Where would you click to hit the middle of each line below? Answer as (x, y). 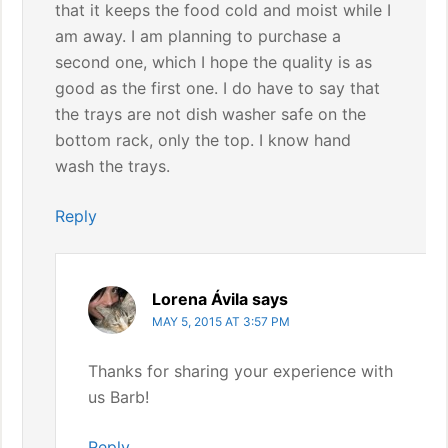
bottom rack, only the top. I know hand (203, 140)
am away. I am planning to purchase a (198, 36)
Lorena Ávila (200, 299)
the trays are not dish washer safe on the (211, 114)
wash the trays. (113, 166)
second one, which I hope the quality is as (214, 62)
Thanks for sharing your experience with (241, 371)
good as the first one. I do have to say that (218, 88)
